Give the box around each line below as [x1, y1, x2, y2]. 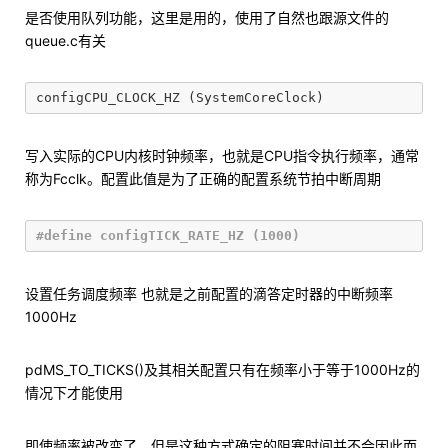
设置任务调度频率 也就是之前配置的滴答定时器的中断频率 [25, 285, 393, 302]
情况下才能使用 [25, 384, 123, 401]
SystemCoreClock [196, 90, 316, 105]
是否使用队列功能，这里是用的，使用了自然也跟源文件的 [25, 9, 389, 26]
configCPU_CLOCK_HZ [36, 90, 180, 105]
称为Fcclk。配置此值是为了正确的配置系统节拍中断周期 [25, 170, 381, 187]
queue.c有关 [25, 32, 106, 49]
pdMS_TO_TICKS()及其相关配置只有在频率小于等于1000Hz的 [25, 361, 420, 378]
